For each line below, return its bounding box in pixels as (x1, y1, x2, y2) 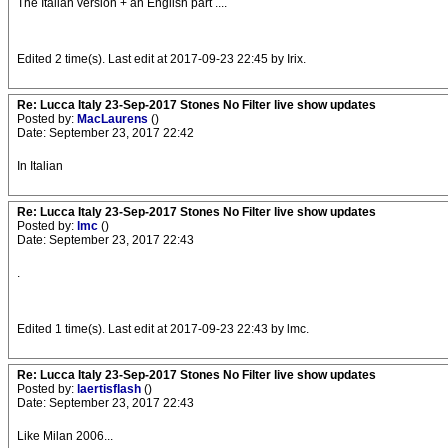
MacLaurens (77, 112, 151, 127)
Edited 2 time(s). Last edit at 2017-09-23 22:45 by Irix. (17, 52, 306, 67)
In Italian (17, 159, 63, 174)
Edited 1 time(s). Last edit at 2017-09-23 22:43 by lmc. (17, 322, 309, 337)
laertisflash (77, 382, 144, 397)
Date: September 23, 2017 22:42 (17, 126, 194, 141)
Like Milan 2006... (17, 429, 113, 444)
